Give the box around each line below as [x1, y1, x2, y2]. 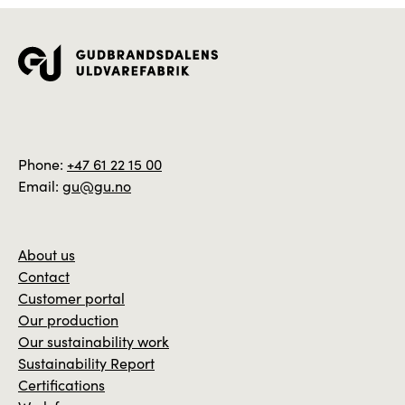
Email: [18, 175, 59, 195]
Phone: [18, 154, 63, 174]
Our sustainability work [18, 331, 169, 351]
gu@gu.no [62, 175, 131, 195]
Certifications [18, 374, 105, 394]
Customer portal [18, 287, 125, 307]
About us [18, 244, 75, 264]
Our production [18, 309, 118, 329]
